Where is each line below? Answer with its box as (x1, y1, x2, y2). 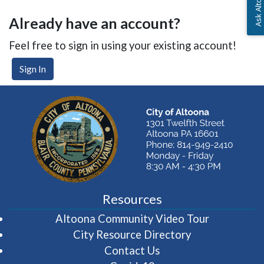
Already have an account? (9, 15, 180, 32)
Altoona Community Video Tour (55, 212, 209, 225)
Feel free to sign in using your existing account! (9, 39, 236, 52)
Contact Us (104, 243, 160, 257)
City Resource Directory (73, 227, 191, 241)
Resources (102, 191, 162, 207)
